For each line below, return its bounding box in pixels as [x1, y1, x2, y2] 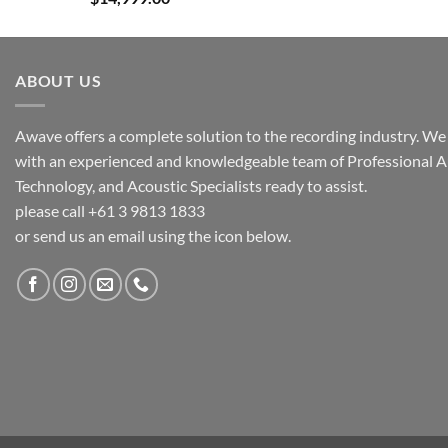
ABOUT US [15, 70, 102, 90]
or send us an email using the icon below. [15, 225, 291, 245]
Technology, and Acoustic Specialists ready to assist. [15, 175, 367, 195]
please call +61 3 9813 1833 [15, 200, 205, 220]
